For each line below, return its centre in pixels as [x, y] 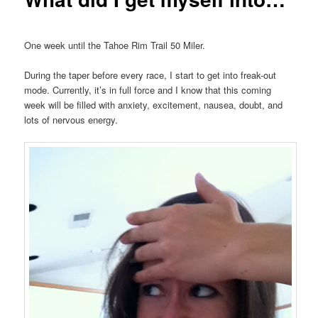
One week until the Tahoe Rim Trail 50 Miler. [115, 45]
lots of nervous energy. [71, 119]
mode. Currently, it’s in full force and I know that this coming [148, 89]
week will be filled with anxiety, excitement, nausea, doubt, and [154, 104]
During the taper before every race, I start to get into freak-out [150, 75]
